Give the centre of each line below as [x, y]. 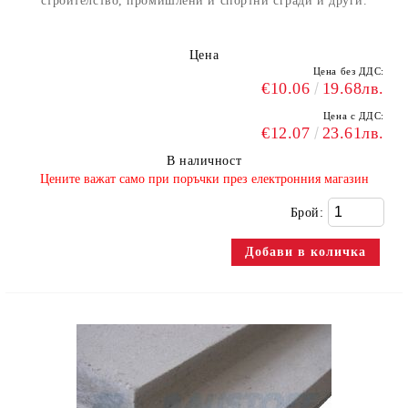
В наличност [204, 161]
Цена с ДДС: [353, 116]
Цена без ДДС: [348, 71]
